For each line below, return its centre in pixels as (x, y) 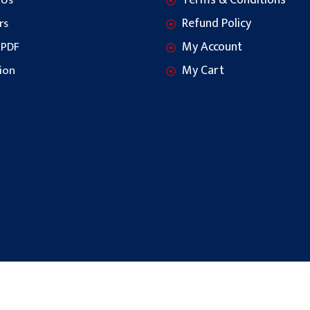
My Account (212, 47)
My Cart (203, 71)
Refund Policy (216, 24)
